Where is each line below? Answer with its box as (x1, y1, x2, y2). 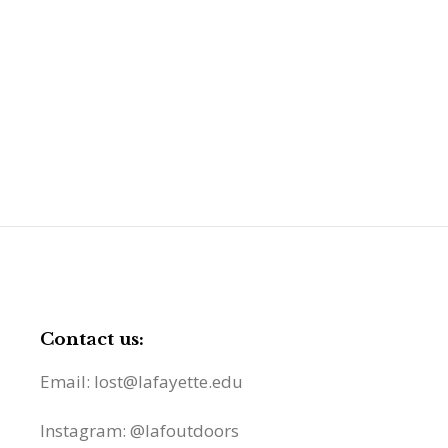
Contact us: (40, 329, 144, 351)
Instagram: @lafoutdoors (40, 419, 239, 443)
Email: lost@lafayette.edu (40, 370, 243, 394)
